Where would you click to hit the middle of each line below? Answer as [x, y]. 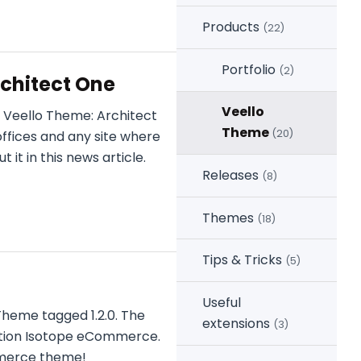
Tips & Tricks [242, 260]
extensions [236, 323]
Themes [228, 218]
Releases [230, 175]
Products [231, 27]
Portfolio [249, 69]
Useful [222, 302]
